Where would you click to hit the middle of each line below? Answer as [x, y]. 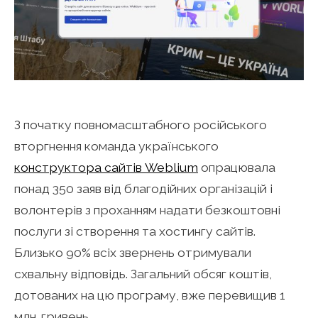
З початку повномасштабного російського [141, 124]
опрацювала [237, 167]
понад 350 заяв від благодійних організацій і [143, 188]
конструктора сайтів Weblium [106, 167]
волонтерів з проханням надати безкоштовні [147, 209]
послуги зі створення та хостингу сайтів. [135, 231]
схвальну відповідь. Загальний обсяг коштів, [143, 273]
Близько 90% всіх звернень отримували [133, 252]
